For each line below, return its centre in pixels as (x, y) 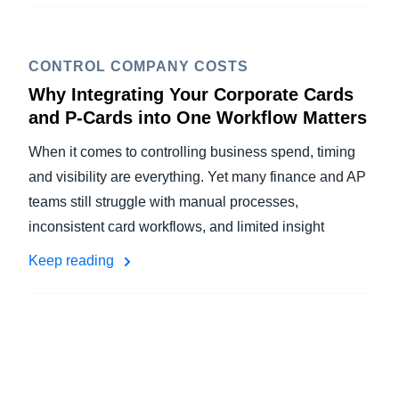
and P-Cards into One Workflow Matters (198, 118)
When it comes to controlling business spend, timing (192, 152)
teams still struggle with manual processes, (163, 202)
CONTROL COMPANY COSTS (138, 66)
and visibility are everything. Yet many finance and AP (197, 177)
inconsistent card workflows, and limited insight (176, 227)
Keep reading (73, 261)
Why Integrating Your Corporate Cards (191, 94)
